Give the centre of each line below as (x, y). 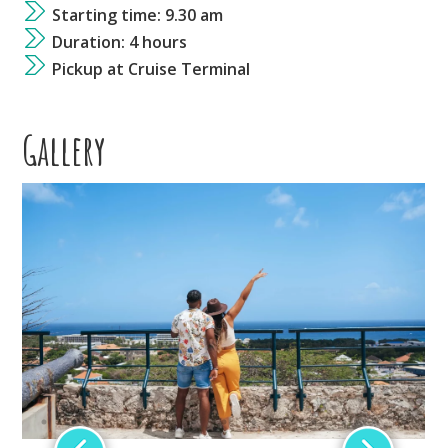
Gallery (64, 149)
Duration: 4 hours (120, 42)
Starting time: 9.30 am (138, 15)
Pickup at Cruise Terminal (151, 69)
